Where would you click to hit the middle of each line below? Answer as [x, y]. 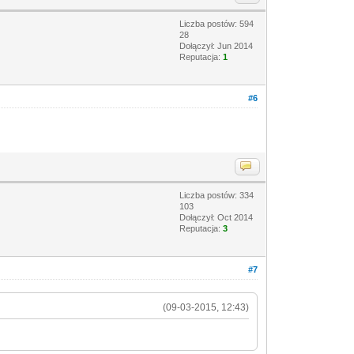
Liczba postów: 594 [217, 23]
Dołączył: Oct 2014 [217, 217]
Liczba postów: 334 [217, 195]
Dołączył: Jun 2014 [217, 45]
